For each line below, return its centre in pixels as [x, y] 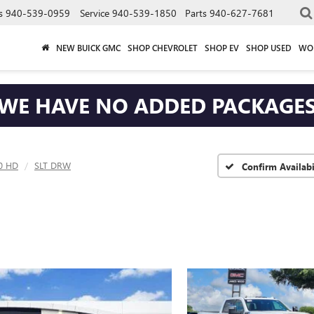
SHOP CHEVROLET [163, 47]
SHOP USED [269, 47]
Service [95, 13]
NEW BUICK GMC [88, 47]
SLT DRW [53, 165]
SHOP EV [222, 47]
